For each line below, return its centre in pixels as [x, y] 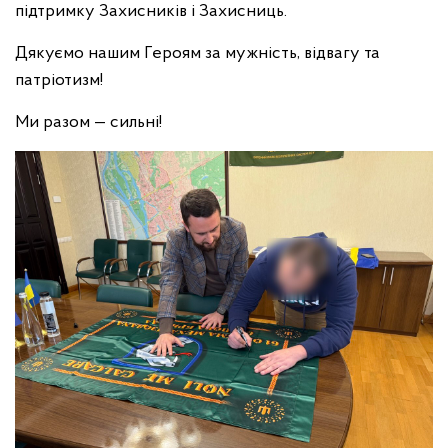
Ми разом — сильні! [88, 122]
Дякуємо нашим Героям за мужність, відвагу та [197, 53]
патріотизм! [59, 80]
